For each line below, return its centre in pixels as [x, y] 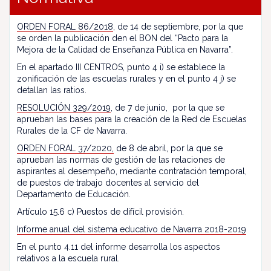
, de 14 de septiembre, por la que [178, 27]
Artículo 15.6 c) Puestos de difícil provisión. [102, 212]
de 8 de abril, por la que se [168, 148]
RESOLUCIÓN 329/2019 [64, 108]
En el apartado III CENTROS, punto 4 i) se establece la [121, 67]
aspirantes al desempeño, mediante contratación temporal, [132, 171]
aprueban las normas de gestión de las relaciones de [121, 160]
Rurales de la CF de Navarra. [72, 131]
